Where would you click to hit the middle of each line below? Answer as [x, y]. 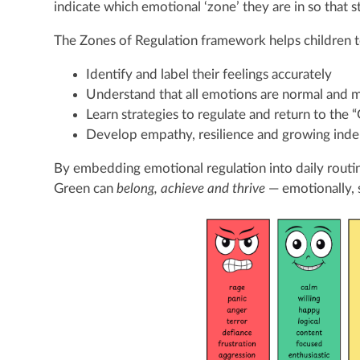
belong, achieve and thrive [191, 188]
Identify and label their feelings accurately [209, 74]
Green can [86, 188]
